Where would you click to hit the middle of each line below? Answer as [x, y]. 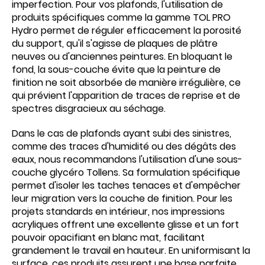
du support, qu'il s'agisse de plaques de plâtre [115, 43]
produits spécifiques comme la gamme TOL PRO [121, 17]
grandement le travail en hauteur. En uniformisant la [131, 251]
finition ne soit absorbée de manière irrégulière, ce [126, 83]
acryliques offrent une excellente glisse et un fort [125, 224]
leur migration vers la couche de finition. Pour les [122, 198]
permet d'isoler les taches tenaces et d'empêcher [126, 185]
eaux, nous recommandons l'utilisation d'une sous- [127, 159]
